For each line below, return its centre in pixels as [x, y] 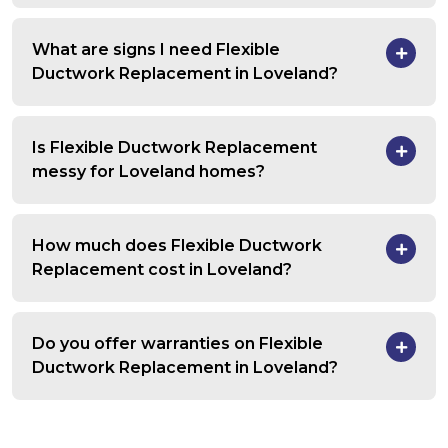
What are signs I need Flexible [156, 50]
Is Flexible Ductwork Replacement [174, 148]
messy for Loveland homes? [148, 172]
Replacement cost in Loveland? [162, 270]
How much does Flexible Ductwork [177, 246]
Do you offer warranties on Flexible [177, 344]
